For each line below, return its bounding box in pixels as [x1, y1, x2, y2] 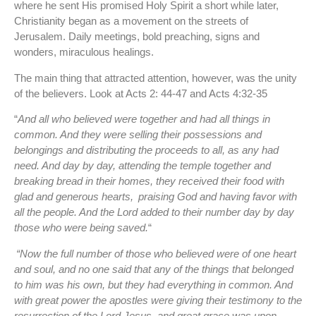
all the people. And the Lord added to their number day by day [14, 206, 294, 219]
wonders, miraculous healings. [14, 46, 154, 59]
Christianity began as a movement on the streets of [14, 15, 248, 28]
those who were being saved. [14, 221, 148, 234]
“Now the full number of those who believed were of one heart [16, 247, 296, 260]
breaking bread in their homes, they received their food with [14, 175, 284, 188]
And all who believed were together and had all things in [18, 113, 270, 126]
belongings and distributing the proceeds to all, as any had [14, 144, 279, 157]
